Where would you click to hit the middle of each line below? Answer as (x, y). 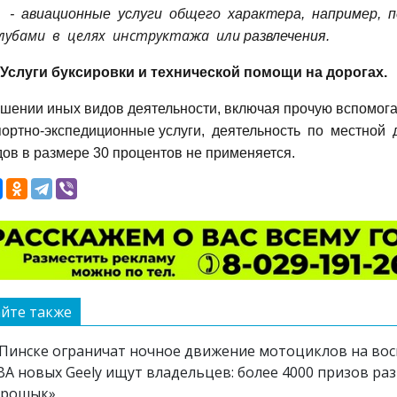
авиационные (66, 13)
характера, (266, 13)
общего (195, 13)
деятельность (256, 130)
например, (346, 13)
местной (358, 130)
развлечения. (287, 35)
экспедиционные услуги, (125, 130)
